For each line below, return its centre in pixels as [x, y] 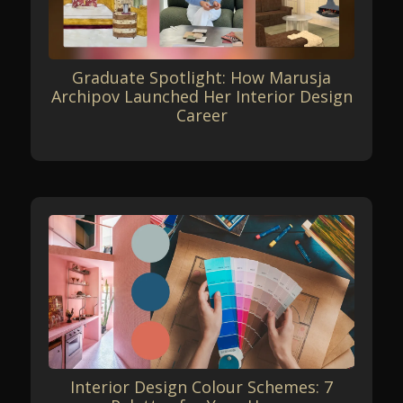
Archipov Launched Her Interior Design [201, 97]
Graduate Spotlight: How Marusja [201, 78]
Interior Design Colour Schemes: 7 [201, 386]
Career [201, 116]
